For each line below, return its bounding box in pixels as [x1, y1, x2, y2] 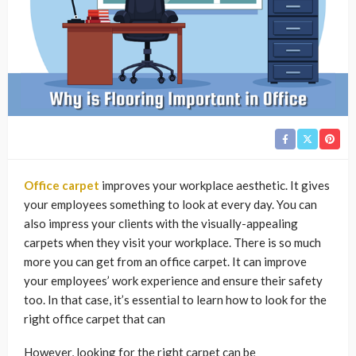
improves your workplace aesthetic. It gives [99, 177, 330, 192]
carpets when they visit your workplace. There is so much [24, 234, 321, 250]
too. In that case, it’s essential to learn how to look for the [24, 292, 327, 307]
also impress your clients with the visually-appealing [24, 215, 298, 230]
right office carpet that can [24, 311, 165, 326]
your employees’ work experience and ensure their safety [24, 273, 323, 288]
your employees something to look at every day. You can [24, 196, 317, 211]
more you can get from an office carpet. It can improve [24, 253, 307, 269]
